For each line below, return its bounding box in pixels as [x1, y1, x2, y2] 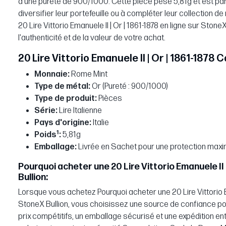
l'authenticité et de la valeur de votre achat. [18, 33, 165, 43]
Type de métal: [34, 82, 90, 92]
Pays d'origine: [34, 118, 91, 128]
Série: [34, 106, 58, 116]
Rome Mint [70, 70, 107, 80]
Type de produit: [34, 94, 97, 104]
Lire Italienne [58, 106, 102, 116]
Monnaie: [34, 70, 70, 80]
